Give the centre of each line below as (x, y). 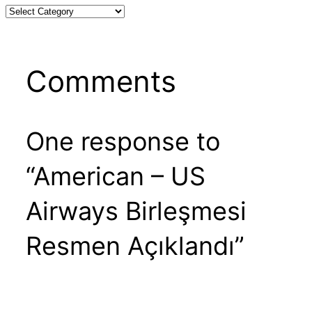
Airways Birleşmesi (136, 211)
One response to (123, 142)
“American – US (115, 177)
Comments (101, 81)
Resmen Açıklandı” (135, 246)
